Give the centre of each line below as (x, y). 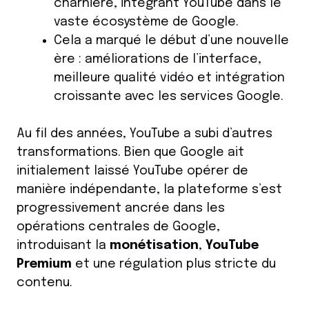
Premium (44, 265)
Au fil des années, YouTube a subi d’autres (144, 134)
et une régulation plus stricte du (174, 265)
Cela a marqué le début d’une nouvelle (171, 41)
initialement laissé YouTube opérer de (132, 171)
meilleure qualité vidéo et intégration (169, 78)
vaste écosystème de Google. (146, 22)
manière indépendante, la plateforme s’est (149, 190)
